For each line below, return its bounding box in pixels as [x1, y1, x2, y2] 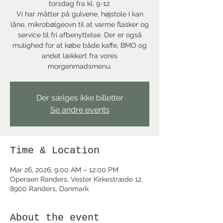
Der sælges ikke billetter [36, 93, 123, 103]
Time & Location [10, 145, 100, 156]
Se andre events [50, 105, 110, 114]
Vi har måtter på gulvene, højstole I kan [16, 10, 143, 18]
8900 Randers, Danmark [10, 185, 89, 193]
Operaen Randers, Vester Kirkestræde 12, [10, 175, 143, 183]
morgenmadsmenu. [48, 62, 111, 70]
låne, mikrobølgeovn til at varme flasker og [10, 20, 149, 28]
